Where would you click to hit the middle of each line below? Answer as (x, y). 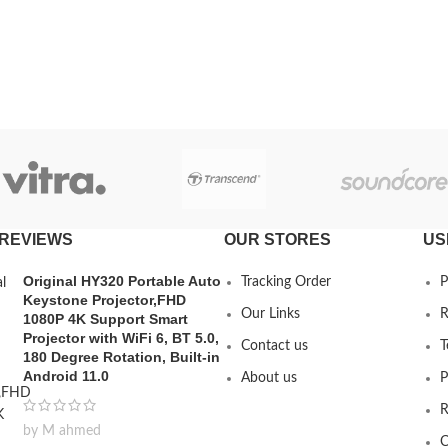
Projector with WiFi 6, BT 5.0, (121, 338)
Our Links (270, 314)
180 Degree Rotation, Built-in (121, 357)
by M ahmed (62, 431)
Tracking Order (286, 282)
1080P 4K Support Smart (105, 319)
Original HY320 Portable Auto (122, 281)
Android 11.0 (66, 376)
